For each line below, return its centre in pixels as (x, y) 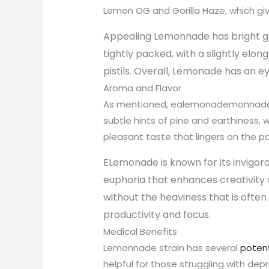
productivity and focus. (157, 214)
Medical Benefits (141, 231)
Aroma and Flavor (143, 88)
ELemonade (131, 162)
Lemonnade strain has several (172, 247)
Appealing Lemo (142, 36)
